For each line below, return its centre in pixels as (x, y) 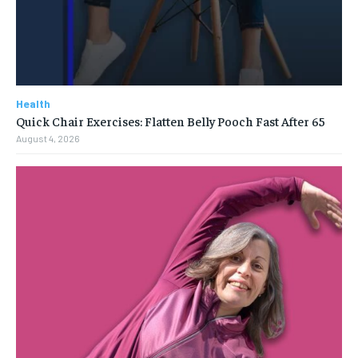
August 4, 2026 (48, 138)
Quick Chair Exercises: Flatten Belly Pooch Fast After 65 (171, 120)
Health (33, 103)
